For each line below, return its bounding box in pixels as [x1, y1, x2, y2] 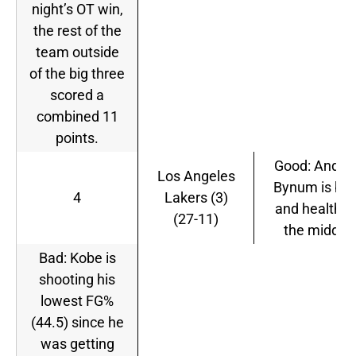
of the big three [29, 65, 125, 83]
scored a [50, 87, 104, 104]
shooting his [39, 271, 115, 288]
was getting [40, 335, 114, 353]
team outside [35, 44, 119, 61]
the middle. [283, 222, 354, 239]
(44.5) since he [30, 314, 124, 331]
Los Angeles [157, 168, 235, 185]
